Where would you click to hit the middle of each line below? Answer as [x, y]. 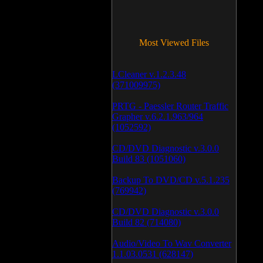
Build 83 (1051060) [149, 159]
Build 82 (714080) [146, 222]
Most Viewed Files [174, 43]
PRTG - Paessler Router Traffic [170, 106]
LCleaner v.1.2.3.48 [149, 74]
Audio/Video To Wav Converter [172, 243]
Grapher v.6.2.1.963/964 [158, 117]
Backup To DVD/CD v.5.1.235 [171, 180]
